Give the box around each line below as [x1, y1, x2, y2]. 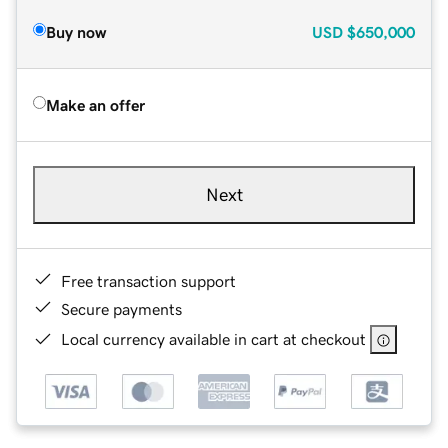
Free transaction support [61, 272, 236, 289]
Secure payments [61, 300, 182, 317]
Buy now [46, 23, 106, 40]
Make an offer [46, 96, 145, 113]
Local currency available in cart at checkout [61, 330, 366, 347]
